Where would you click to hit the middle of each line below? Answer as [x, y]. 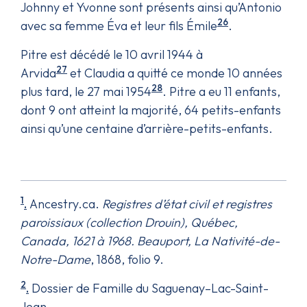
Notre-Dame [56, 259]
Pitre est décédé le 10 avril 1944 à [112, 54]
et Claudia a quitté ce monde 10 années [175, 73]
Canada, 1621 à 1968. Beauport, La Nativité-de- [150, 241]
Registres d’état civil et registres [187, 204]
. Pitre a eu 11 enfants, [221, 91]
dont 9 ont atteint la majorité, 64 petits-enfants [151, 110]
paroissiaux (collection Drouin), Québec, [129, 222]
